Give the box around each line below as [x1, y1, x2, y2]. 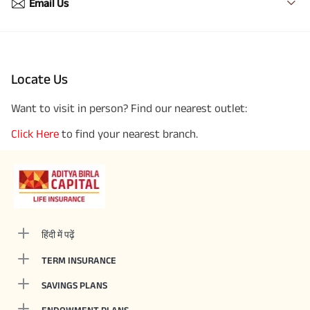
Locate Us [11, 71, 68, 86]
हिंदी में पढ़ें [42, 229, 75, 240]
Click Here [11, 127, 59, 140]
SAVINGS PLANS [42, 280, 107, 291]
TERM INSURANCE [42, 255, 116, 266]
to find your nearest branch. [62, 127, 198, 140]
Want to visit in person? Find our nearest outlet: [11, 102, 247, 114]
